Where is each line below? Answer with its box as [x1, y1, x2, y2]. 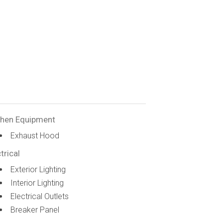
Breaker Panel [10, 205, 60, 215]
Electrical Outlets [10, 192, 69, 201]
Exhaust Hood [10, 131, 60, 140]
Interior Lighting [10, 178, 64, 188]
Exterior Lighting [10, 165, 66, 174]
